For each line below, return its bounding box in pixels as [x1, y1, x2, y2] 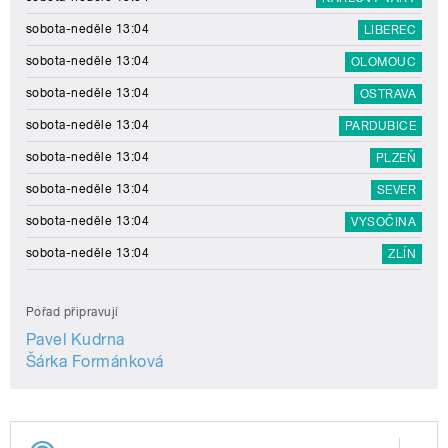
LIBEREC [363, 23, 416, 38]
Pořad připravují [26, 305, 119, 320]
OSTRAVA [359, 87, 416, 102]
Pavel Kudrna [26, 330, 125, 350]
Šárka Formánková [26, 352, 164, 372]
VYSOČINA [351, 215, 416, 230]
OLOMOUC [350, 55, 416, 70]
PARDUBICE [344, 119, 416, 134]
